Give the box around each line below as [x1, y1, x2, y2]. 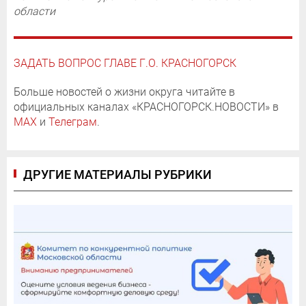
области [14, 4, 55, 18]
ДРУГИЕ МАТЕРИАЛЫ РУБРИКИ [23, 167, 212, 182]
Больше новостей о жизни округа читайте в [14, 85, 235, 98]
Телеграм [48, 115, 97, 128]
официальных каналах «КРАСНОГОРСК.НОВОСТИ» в [14, 100, 279, 113]
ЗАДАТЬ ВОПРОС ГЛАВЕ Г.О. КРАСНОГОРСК [14, 56, 236, 70]
